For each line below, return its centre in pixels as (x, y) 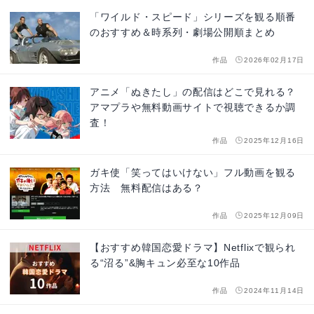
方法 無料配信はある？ (146, 188)
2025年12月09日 (274, 216)
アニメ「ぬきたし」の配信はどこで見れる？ (193, 92)
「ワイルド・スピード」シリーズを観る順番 (193, 17)
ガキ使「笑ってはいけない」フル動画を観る (193, 173)
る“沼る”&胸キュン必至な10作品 (165, 263)
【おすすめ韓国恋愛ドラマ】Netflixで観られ (193, 248)
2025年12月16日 (274, 141)
